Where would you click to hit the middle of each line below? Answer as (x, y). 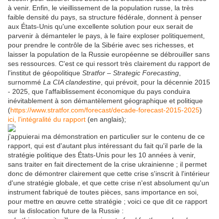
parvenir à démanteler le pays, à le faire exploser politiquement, (106, 36)
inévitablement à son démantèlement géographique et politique (105, 101)
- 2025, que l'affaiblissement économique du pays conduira (99, 92)
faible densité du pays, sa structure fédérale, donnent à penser (105, 17)
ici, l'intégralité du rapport (47, 120)
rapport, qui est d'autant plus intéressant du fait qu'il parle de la (105, 146)
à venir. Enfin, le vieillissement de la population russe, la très (101, 8)
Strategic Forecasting (146, 73)
